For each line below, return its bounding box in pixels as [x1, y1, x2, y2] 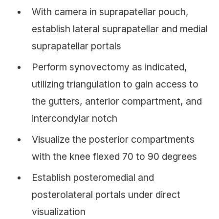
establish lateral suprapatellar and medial [32, 23, 208, 35]
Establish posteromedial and [32, 172, 154, 184]
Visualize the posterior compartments [32, 133, 195, 146]
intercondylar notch [32, 112, 117, 125]
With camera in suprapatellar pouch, [32, 6, 189, 18]
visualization [32, 206, 86, 218]
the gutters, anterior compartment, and [32, 95, 202, 108]
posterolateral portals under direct [32, 189, 180, 201]
